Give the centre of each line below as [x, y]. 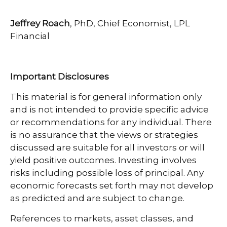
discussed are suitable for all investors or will [107, 147]
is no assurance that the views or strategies [104, 135]
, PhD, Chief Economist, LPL [130, 23]
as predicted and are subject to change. [98, 198]
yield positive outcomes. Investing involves [103, 160]
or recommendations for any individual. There [111, 122]
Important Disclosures [60, 76]
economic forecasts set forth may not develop [112, 185]
